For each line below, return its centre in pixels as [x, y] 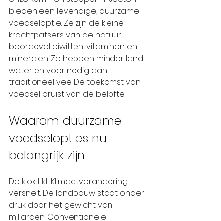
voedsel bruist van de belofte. [67, 94]
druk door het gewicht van [62, 205]
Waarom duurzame [67, 121]
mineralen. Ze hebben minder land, [77, 58]
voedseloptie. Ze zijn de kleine [67, 23]
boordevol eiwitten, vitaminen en [74, 47]
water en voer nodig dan [59, 70]
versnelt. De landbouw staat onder [77, 193]
